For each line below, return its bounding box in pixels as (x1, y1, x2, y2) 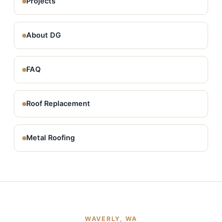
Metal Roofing (26, 133, 75, 142)
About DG (26, 31, 61, 40)
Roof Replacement (26, 99, 90, 108)
